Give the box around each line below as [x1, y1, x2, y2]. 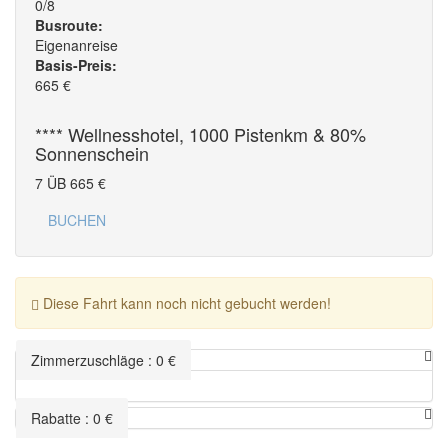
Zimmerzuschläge [31, 350, 144, 371]
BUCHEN [48, 210, 106, 231]
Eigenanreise [35, 35, 118, 56]
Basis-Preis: [35, 55, 117, 76]
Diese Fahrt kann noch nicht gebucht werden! [39, 293, 331, 314]
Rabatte [31, 408, 81, 429]
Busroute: [35, 15, 103, 36]
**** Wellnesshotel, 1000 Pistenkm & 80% [35, 121, 366, 148]
